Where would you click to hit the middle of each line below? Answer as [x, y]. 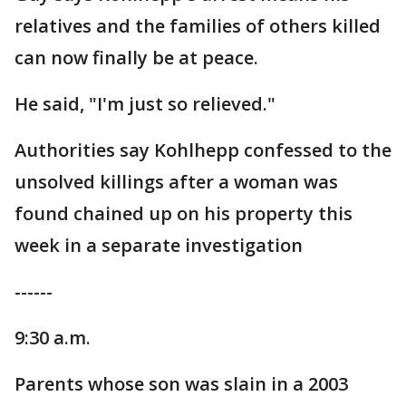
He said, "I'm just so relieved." [145, 104]
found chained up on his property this [184, 213]
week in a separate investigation [159, 245]
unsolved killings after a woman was [176, 182]
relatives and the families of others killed [198, 26]
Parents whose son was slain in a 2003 [181, 384]
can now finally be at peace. [136, 58]
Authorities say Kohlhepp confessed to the [203, 150]
